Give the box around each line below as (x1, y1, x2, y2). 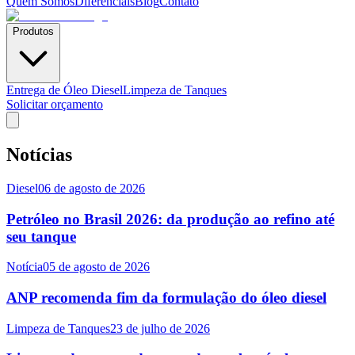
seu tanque (6, 227, 76, 245)
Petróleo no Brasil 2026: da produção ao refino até (6, 210, 334, 227)
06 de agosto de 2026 (38, 181, 145, 195)
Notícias (6, 143, 72, 165)
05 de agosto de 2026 (43, 260, 150, 274)
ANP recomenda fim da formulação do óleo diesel (6, 288, 326, 306)
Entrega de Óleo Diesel (6, 83, 123, 97)
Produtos (13, 25, 54, 37)
